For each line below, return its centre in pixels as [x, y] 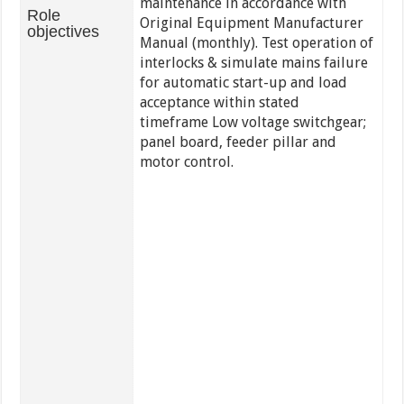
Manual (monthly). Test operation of [256, 43]
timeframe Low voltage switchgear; [252, 123]
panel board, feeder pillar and [238, 142]
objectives [63, 32]
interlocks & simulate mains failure [253, 63]
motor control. [188, 162]
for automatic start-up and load [243, 83]
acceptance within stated [219, 103]
